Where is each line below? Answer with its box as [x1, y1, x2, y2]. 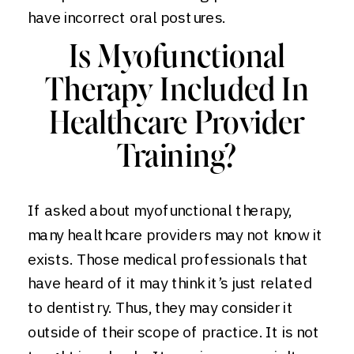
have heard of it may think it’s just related [28, 273, 312, 293]
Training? [117, 142, 237, 175]
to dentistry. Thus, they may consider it [28, 297, 293, 318]
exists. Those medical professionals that [28, 248, 309, 269]
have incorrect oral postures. [28, 7, 229, 28]
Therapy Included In [44, 76, 310, 109]
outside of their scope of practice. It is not [28, 322, 320, 342]
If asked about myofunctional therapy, [28, 200, 292, 220]
